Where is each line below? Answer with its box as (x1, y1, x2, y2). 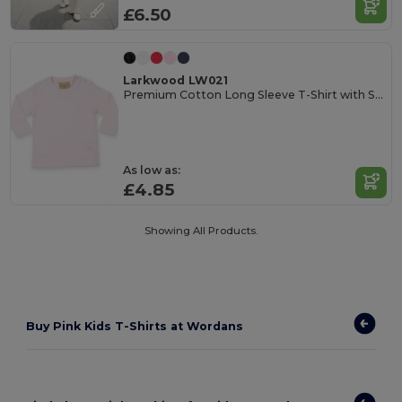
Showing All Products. (144, 224, 258, 238)
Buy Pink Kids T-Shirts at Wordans (26, 319, 244, 333)
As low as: (123, 162, 181, 177)
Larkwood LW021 (123, 73, 229, 87)
